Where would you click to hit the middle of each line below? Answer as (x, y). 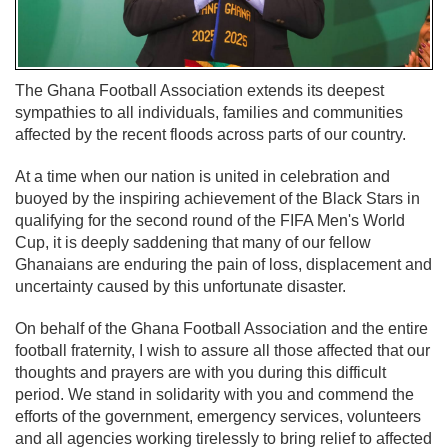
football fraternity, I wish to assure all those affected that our (222, 350)
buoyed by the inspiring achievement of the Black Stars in (217, 198)
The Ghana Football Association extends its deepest (199, 90)
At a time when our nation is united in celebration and (202, 176)
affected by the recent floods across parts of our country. (210, 134)
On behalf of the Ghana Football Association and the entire (221, 328)
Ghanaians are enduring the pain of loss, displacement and (223, 264)
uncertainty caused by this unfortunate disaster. (180, 286)
